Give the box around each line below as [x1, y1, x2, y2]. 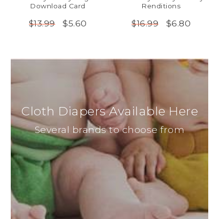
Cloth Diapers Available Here [21, 103, 198, 118]
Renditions [141, 2, 181, 10]
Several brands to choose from [34, 123, 185, 135]
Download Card [30, 2, 86, 10]
